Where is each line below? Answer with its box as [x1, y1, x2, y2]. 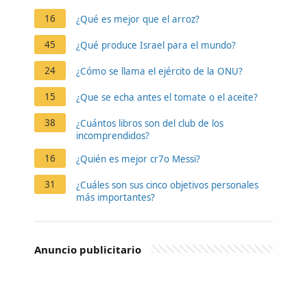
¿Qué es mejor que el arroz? [76, 12, 199, 25]
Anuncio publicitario [34, 242, 141, 256]
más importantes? [76, 191, 155, 204]
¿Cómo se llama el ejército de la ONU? [76, 64, 243, 77]
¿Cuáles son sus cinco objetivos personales [76, 178, 258, 191]
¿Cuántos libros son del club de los [76, 116, 223, 130]
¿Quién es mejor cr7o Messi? [76, 152, 200, 165]
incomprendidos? [76, 129, 149, 142]
